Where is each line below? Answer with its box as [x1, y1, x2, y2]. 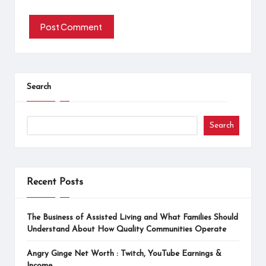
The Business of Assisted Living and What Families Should [27, 213, 238, 221]
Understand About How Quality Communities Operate [27, 225, 226, 233]
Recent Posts [27, 178, 83, 188]
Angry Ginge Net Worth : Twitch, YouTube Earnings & [27, 249, 221, 258]
